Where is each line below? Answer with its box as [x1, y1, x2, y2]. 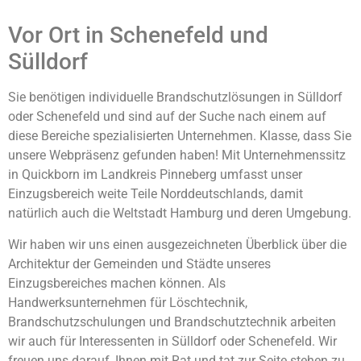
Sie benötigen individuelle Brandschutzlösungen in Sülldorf [8, 89, 342, 106]
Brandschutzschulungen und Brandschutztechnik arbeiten [8, 313, 336, 330]
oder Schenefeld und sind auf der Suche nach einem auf [8, 109, 326, 125]
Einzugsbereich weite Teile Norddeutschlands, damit [8, 186, 303, 202]
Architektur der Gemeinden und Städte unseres [8, 255, 271, 272]
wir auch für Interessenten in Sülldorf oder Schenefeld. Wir [8, 333, 337, 349]
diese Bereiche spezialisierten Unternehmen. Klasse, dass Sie [8, 128, 351, 144]
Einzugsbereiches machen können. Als [8, 275, 226, 291]
